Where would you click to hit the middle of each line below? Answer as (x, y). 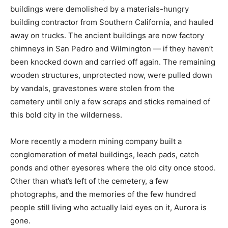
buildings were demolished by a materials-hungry (99, 9)
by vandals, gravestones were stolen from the (92, 88)
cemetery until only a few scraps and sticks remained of (110, 101)
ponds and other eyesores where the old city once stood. (113, 167)
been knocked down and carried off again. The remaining (113, 62)
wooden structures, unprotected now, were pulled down (111, 75)
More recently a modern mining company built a (96, 141)
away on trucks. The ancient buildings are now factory (107, 35)
